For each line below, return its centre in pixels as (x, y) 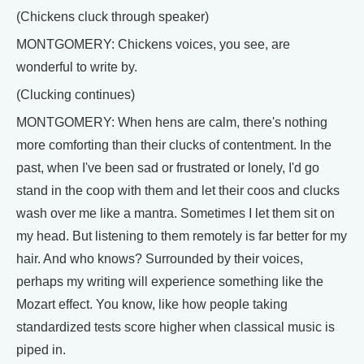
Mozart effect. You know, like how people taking (152, 304)
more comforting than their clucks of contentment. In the (174, 145)
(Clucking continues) (76, 95)
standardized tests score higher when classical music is (175, 327)
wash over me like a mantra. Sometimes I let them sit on (175, 213)
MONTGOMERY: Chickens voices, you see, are (153, 44)
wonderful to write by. (77, 67)
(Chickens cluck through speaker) (113, 17)
